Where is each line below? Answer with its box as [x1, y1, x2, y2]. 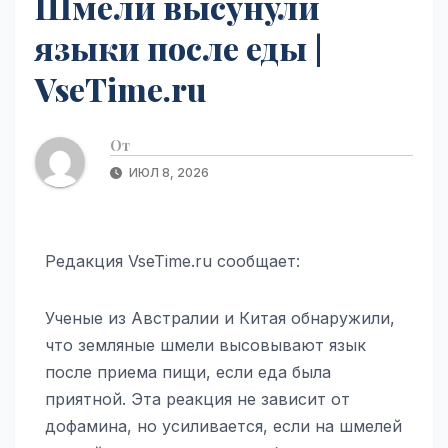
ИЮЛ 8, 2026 [126, 164, 209, 180]
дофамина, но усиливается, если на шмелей [45, 415, 402, 436]
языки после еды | [35, 25, 323, 69]
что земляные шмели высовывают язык [45, 334, 366, 355]
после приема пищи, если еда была [45, 361, 331, 382]
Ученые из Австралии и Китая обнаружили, [45, 307, 395, 328]
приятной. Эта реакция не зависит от [45, 388, 350, 409]
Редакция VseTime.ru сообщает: [45, 250, 300, 271]
